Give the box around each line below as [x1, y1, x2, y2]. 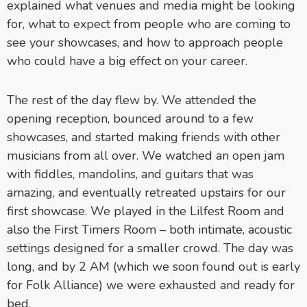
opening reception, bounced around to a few [7, 110, 254, 127]
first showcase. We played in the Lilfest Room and [7, 202, 284, 219]
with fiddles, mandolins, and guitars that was [7, 165, 254, 182]
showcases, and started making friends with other [7, 128, 280, 145]
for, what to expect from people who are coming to [7, 15, 291, 32]
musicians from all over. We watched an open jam [7, 147, 284, 164]
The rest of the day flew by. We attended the [7, 91, 256, 108]
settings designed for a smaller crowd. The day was [7, 239, 293, 256]
